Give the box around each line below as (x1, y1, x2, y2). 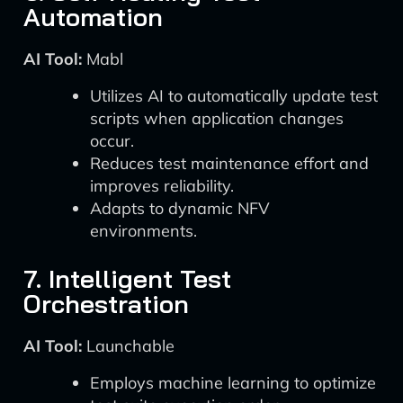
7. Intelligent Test (23, 263, 231, 294)
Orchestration (23, 288, 189, 319)
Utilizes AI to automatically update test (90, 85, 378, 106)
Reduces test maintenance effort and (90, 153, 369, 174)
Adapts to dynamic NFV (90, 198, 270, 219)
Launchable (82, 336, 175, 356)
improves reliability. (90, 175, 234, 196)
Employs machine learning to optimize (90, 372, 376, 393)
